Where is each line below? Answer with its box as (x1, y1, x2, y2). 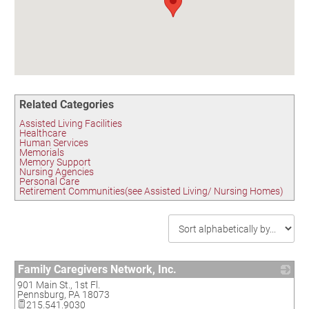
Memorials (19, 147, 64, 158)
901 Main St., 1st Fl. (17, 279, 100, 290)
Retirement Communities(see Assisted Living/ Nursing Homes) (19, 186, 283, 197)
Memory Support (19, 157, 91, 168)
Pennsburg (17, 289, 64, 300)
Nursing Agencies (19, 166, 94, 177)
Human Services (19, 137, 88, 148)
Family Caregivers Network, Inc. (18, 263, 177, 276)
